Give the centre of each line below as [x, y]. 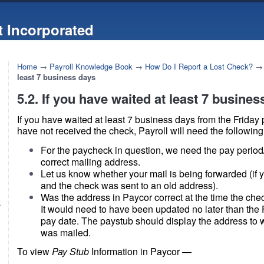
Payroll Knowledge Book [91, 66]
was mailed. [66, 232]
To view [34, 251]
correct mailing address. [90, 162]
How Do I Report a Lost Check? [199, 66]
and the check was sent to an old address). [129, 185]
